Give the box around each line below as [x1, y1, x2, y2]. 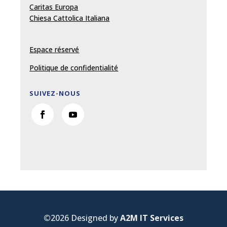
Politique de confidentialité [29, 62, 119, 72]
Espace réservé [29, 44, 80, 54]
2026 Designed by [51, 212, 120, 223]
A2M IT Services [120, 212, 183, 223]
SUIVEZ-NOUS [29, 88, 81, 98]
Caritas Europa [29, 2, 79, 12]
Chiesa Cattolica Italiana [29, 13, 110, 23]
